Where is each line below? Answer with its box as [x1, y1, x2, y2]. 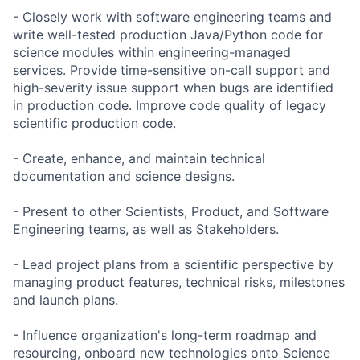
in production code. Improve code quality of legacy [13, 96, 326, 113]
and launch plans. [13, 291, 118, 308]
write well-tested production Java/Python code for [13, 26, 323, 43]
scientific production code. [13, 114, 176, 131]
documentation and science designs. [13, 167, 235, 184]
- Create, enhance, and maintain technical [13, 149, 265, 166]
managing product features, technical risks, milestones [13, 273, 345, 290]
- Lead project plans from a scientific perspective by [13, 256, 333, 272]
